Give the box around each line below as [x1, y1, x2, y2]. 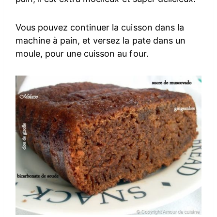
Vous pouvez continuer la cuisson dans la [15, 22, 184, 32]
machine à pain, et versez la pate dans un [15, 35, 186, 46]
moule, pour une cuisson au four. [15, 48, 149, 59]
